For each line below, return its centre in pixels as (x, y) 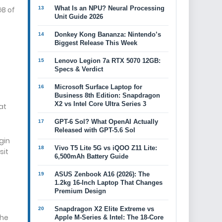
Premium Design (80, 191)
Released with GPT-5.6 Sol (95, 130)
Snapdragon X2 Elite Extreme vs (104, 209)
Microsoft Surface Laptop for (98, 87)
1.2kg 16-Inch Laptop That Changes (109, 183)
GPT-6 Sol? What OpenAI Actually (106, 122)
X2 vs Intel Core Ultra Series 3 (100, 104)
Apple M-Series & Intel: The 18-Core (109, 217)
